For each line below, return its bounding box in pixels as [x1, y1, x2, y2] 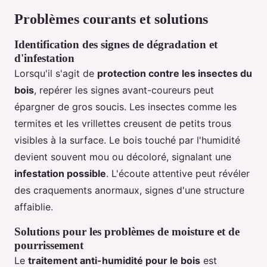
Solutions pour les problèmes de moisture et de [14, 225, 240, 238]
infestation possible [14, 167, 106, 180]
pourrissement [14, 239, 83, 252]
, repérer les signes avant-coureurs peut [34, 84, 214, 97]
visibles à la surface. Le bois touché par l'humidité [14, 134, 240, 147]
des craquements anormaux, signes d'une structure [14, 184, 244, 197]
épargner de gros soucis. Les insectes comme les [14, 101, 237, 113]
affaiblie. [14, 201, 53, 213]
